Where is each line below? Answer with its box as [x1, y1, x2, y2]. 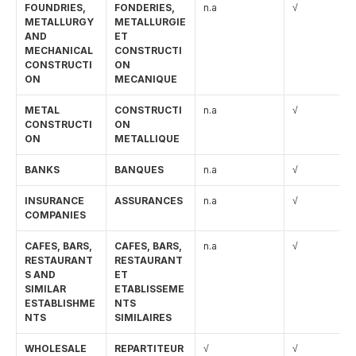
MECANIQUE [114, 73, 177, 85]
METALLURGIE [114, 16, 186, 28]
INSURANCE [25, 195, 84, 207]
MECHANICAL [25, 44, 93, 56]
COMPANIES [25, 209, 86, 221]
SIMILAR [25, 283, 66, 295]
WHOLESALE [25, 342, 87, 354]
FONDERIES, [114, 2, 175, 14]
